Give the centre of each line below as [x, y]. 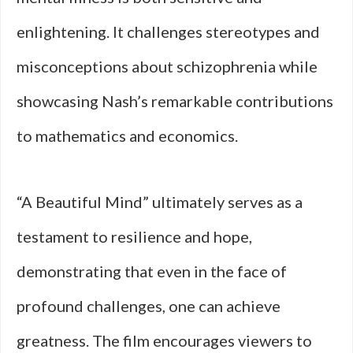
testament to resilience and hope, [134, 236]
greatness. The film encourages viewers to [164, 340]
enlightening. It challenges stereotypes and [168, 32]
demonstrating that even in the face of [152, 271]
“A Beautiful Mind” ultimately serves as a [160, 202]
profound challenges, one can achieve [149, 306]
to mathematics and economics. [127, 136]
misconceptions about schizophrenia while [167, 66]
